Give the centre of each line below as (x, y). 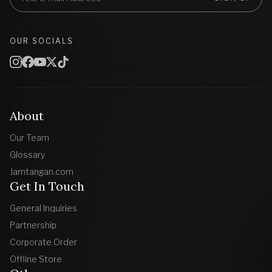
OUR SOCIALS (42, 41)
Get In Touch (47, 186)
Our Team (29, 138)
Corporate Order (43, 242)
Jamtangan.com (42, 172)
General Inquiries (43, 208)
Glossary (27, 155)
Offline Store (36, 259)
